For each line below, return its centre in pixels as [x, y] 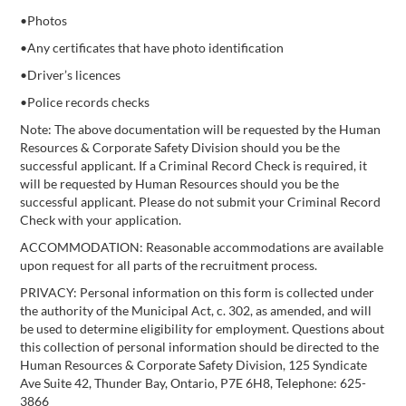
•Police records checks [85, 102]
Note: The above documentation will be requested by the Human [200, 129]
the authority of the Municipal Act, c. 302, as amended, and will [196, 310]
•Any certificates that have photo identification [152, 48]
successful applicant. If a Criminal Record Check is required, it [193, 165]
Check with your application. [101, 220]
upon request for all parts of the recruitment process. [169, 265]
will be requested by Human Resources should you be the [179, 184]
